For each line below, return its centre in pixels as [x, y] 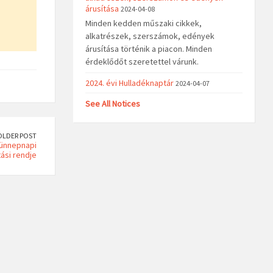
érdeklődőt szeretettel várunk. [142, 61]
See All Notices [112, 103]
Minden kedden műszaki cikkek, [143, 23]
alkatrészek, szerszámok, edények [150, 36]
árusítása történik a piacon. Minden [148, 48]
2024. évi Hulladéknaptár [129, 83]
